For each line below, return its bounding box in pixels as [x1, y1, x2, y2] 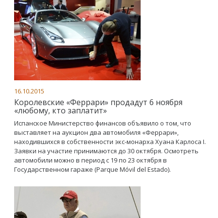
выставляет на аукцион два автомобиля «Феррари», [14, 127, 179, 137]
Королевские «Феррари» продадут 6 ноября [14, 96, 182, 108]
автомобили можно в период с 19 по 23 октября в [14, 155, 167, 164]
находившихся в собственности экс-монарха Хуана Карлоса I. [14, 137, 206, 146]
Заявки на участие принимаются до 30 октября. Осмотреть [14, 146, 199, 155]
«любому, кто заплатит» [14, 105, 107, 116]
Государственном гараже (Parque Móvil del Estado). [14, 164, 171, 174]
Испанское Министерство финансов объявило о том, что [14, 118, 191, 127]
